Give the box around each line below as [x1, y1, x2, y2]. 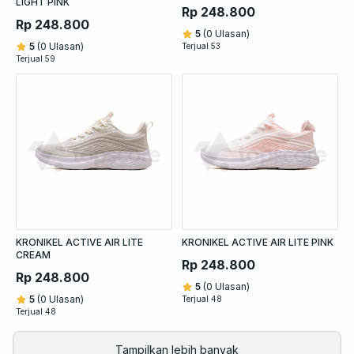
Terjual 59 [16, 53, 55, 63]
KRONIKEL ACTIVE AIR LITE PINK [182, 235, 333, 248]
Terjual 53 [182, 40, 220, 51]
